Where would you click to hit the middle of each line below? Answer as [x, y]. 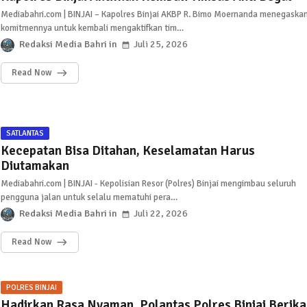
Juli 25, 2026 [160, 44]
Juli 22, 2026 [160, 213]
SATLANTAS [25, 133]
